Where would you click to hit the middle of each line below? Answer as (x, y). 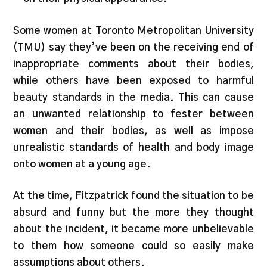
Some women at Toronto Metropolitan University (133, 30)
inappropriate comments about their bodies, (133, 64)
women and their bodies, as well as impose (133, 131)
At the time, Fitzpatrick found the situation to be (133, 196)
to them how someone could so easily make (133, 246)
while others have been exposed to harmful (133, 80)
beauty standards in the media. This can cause (133, 97)
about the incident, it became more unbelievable (133, 229)
